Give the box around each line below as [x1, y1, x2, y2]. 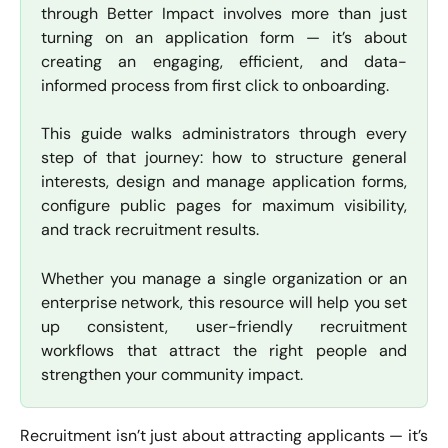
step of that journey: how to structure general [41, 147, 407, 169]
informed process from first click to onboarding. [41, 74, 389, 96]
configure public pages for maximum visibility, [41, 195, 407, 217]
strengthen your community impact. [41, 363, 303, 385]
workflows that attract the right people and [41, 339, 407, 361]
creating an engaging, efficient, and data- [41, 50, 407, 72]
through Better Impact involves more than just [41, 2, 407, 24]
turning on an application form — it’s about [41, 26, 407, 48]
